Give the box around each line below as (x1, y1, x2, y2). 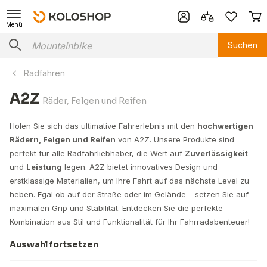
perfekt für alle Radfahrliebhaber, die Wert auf (10, 148, 185, 158)
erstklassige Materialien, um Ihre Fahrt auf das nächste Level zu (10, 176, 249, 185)
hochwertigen (197, 121, 253, 131)
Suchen (228, 40, 257, 50)
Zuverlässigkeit (185, 148, 248, 158)
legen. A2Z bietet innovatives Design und (62, 162, 218, 172)
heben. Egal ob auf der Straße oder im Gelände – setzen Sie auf (10, 190, 249, 199)
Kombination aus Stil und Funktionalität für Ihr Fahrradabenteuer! (10, 217, 250, 226)
